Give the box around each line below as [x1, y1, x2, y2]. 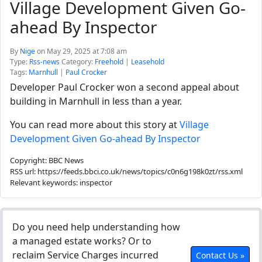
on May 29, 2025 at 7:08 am [37, 46, 127, 56]
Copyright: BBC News [10, 155, 84, 166]
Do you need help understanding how [12, 220, 180, 233]
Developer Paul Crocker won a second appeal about [10, 81, 239, 94]
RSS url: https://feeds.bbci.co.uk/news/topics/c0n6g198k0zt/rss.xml [10, 166, 243, 177]
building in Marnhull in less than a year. [10, 95, 182, 108]
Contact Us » [196, 249, 244, 261]
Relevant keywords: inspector [10, 177, 112, 188]
